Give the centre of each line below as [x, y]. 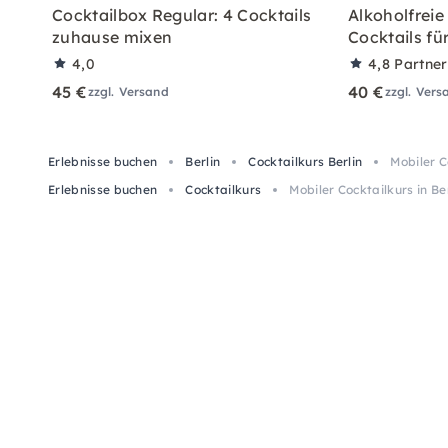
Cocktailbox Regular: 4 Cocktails [182, 14]
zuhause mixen [112, 36]
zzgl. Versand [128, 91]
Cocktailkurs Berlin [305, 161]
